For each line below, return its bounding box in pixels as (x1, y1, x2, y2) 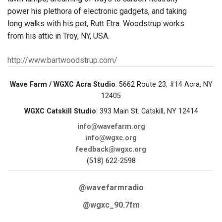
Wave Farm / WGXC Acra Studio (9, 80, 115, 89)
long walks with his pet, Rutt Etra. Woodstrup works (7, 19, 184, 29)
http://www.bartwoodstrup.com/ (7, 55, 117, 65)
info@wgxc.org (85, 134, 137, 143)
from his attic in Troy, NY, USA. (7, 31, 110, 41)
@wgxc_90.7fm (82, 200, 140, 210)
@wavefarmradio (78, 183, 144, 193)
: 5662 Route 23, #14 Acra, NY (115, 80, 213, 89)
